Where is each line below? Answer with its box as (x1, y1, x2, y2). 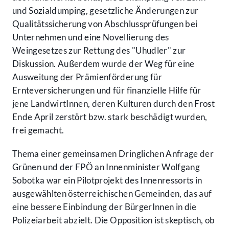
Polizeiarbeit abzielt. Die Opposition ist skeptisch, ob (12, 215, 215, 226)
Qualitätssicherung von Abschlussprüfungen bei (12, 18, 198, 30)
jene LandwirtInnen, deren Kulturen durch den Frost (12, 98, 215, 109)
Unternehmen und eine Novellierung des (12, 32, 169, 43)
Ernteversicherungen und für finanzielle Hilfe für (12, 85, 201, 96)
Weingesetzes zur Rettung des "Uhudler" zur (12, 45, 186, 56)
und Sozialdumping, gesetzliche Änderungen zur (12, 5, 199, 16)
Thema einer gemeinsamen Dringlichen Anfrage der (12, 148, 214, 159)
